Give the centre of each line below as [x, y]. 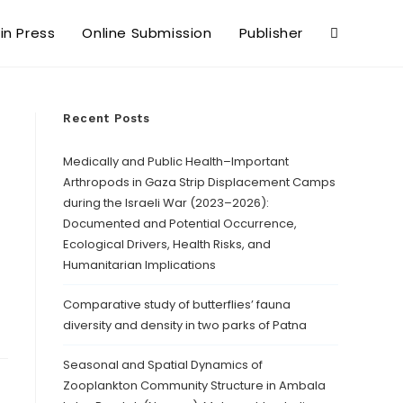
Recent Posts [107, 118]
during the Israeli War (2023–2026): [166, 203]
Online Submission [147, 33]
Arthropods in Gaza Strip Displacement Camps [199, 182]
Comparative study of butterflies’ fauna [177, 304]
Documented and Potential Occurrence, [180, 224]
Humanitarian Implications [139, 265]
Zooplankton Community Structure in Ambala [194, 385]
